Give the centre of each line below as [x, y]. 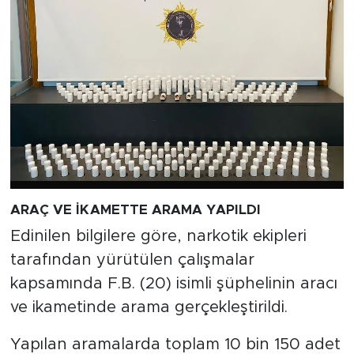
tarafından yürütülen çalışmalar [132, 260]
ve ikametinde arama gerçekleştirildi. [149, 308]
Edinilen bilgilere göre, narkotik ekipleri [158, 237]
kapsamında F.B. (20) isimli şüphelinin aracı [173, 284]
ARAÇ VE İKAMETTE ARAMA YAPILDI [135, 209]
